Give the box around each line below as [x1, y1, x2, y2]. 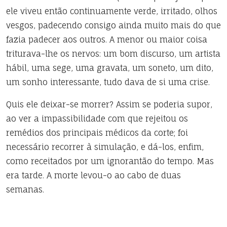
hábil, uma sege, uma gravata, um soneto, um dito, [6, 63, 213, 73]
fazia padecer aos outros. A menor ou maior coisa [6, 34, 207, 45]
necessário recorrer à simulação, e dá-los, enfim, [6, 142, 204, 152]
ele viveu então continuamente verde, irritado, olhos [6, 6, 217, 16]
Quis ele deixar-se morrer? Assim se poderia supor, [6, 99, 212, 109]
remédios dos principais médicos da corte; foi [6, 128, 188, 138]
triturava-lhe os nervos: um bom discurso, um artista [6, 49, 220, 59]
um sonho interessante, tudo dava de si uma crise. [6, 77, 210, 87]
